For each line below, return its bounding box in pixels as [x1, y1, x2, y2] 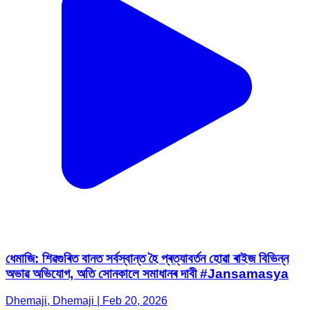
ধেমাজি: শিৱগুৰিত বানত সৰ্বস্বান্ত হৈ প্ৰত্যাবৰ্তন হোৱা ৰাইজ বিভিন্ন [6, 251, 289, 266]
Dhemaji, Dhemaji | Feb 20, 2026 [6, 295, 167, 307]
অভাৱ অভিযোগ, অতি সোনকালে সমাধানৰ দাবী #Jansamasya [6, 266, 289, 282]
